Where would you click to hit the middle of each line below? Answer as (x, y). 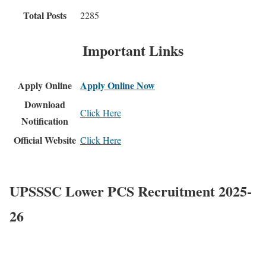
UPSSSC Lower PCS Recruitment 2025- (131, 191)
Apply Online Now (118, 85)
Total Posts (45, 15)
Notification (45, 121)
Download (45, 104)
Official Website (45, 140)
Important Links (133, 50)
